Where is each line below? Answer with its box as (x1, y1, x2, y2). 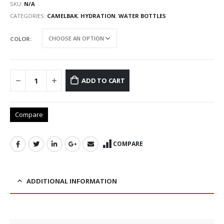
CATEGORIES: (10, 11, 47, 19)
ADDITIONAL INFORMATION (26, 176, 117, 185)
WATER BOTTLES (118, 11, 166, 19)
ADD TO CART (81, 75, 125, 85)
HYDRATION (80, 11, 115, 19)
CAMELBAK (47, 11, 77, 19)
